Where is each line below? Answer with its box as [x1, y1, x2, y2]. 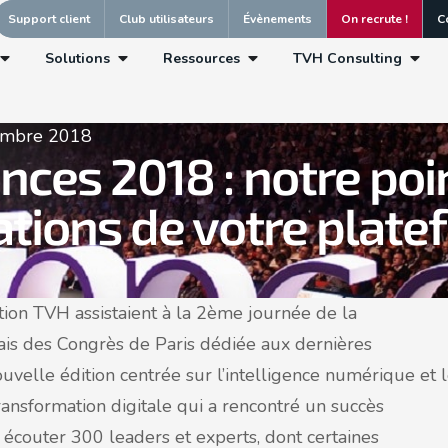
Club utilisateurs [119, 11, 214, 27]
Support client [8, 11, 90, 27]
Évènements [243, 11, 312, 27]
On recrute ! [341, 11, 408, 27]
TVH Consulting [292, 48, 402, 68]
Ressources [162, 48, 240, 68]
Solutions [44, 48, 110, 68]
